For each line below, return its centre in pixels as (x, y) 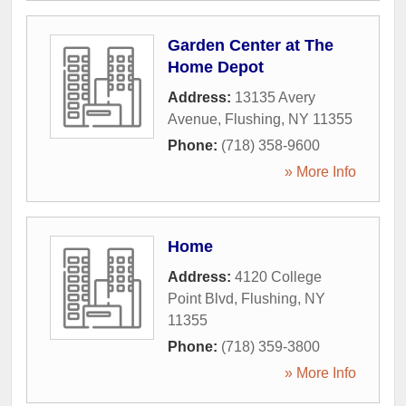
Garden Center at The (251, 45)
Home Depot (216, 67)
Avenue (193, 119)
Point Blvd (201, 299)
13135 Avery (275, 97)
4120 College (278, 277)
